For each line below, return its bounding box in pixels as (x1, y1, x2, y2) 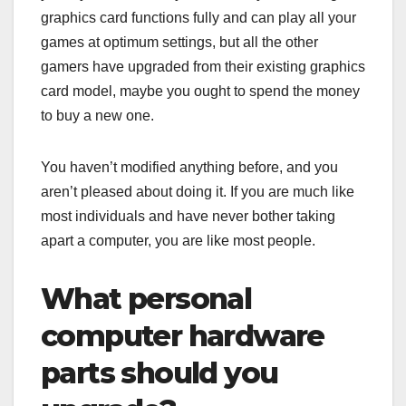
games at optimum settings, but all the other (41, 34, 318, 51)
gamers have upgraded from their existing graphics (41, 59, 365, 75)
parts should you (41, 355, 278, 391)
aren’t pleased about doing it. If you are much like (41, 184, 354, 200)
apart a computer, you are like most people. (41, 233, 315, 249)
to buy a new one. (41, 108, 154, 124)
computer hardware (41, 318, 324, 354)
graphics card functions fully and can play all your (41, 10, 356, 26)
